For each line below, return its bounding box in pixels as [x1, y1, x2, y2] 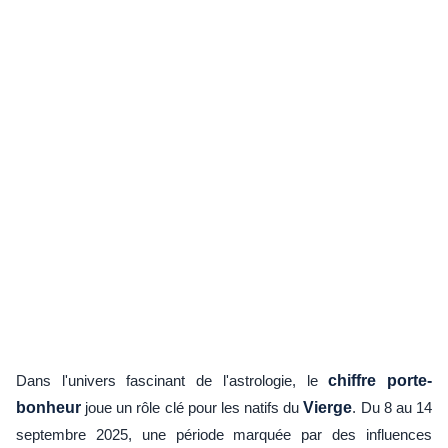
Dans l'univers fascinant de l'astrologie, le [16, 372, 329, 389]
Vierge [303, 399, 353, 416]
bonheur [16, 399, 81, 416]
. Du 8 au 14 [352, 399, 433, 416]
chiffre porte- [328, 372, 433, 389]
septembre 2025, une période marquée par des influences [16, 426, 432, 443]
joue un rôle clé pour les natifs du [81, 399, 304, 416]
